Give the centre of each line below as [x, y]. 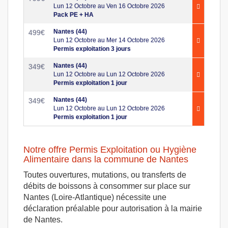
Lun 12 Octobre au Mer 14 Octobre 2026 [109, 40]
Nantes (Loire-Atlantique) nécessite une [95, 197]
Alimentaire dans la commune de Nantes [106, 159]
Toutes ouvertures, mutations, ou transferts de [105, 175]
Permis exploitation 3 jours [92, 49]
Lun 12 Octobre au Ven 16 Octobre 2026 [109, 6]
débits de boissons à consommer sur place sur [107, 186]
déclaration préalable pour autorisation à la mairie [113, 208]
